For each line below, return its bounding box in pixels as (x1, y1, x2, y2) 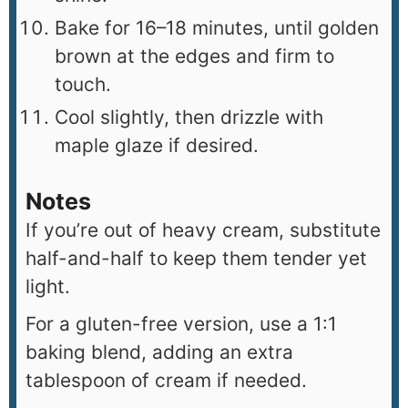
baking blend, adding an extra (25, 341, 293, 364)
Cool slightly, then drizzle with (55, 106, 323, 129)
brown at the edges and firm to (55, 45, 334, 68)
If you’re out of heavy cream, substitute (25, 219, 381, 242)
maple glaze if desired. (55, 134, 259, 158)
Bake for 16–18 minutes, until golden (55, 16, 379, 40)
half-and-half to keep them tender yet (25, 247, 367, 270)
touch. (55, 73, 111, 97)
